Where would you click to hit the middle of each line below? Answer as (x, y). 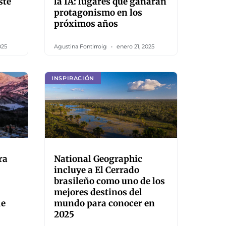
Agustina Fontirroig (81, 46)
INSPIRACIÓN (73, 78)
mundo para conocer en (104, 203)
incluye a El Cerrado (97, 170)
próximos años (86, 24)
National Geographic (98, 159)
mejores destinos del (98, 192)
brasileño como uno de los (109, 181)
